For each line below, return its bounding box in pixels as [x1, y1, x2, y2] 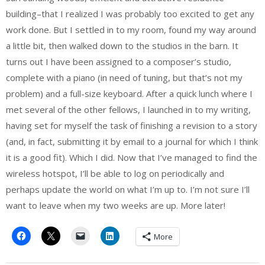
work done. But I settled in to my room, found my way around [6, 23, 256, 35]
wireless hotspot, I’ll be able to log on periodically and [6, 167, 224, 179]
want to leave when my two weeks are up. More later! [6, 199, 225, 211]
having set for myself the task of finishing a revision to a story [6, 119, 257, 131]
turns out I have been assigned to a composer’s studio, [6, 55, 231, 67]
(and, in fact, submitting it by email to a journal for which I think [6, 135, 258, 147]
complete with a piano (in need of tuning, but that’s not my [6, 71, 243, 83]
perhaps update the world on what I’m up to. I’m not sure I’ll [6, 183, 250, 195]
